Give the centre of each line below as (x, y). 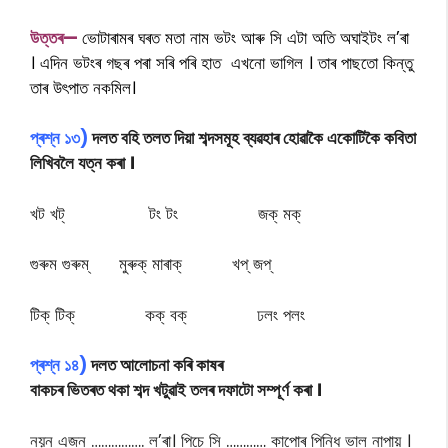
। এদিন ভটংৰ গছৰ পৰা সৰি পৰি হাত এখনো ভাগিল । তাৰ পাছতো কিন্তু (221, 62)
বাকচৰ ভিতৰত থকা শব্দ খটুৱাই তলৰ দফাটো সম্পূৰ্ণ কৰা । (176, 390)
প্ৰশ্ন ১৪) (58, 365)
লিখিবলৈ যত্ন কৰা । (82, 163)
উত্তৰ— (56, 37)
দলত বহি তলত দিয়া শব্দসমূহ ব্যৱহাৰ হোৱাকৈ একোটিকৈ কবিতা (252, 138)
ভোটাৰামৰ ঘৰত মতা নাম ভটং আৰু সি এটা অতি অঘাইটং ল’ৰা (245, 37)
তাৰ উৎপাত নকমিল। (85, 87)
